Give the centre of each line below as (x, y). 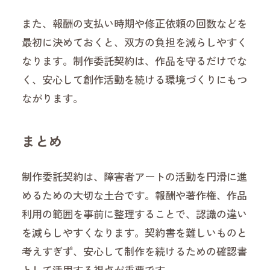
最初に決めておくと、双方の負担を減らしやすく (135, 42)
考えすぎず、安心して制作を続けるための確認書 (135, 251)
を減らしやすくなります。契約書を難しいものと (135, 232)
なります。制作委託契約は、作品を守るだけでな (135, 61)
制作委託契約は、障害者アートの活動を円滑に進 (135, 176)
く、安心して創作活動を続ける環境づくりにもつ (135, 80)
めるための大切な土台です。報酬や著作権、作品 (135, 195)
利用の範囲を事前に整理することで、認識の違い (135, 213)
